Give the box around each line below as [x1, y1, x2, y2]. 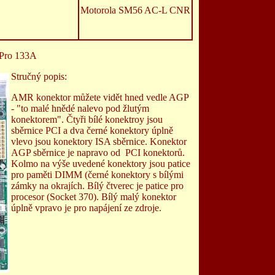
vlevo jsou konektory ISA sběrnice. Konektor [11, 136, 187, 147]
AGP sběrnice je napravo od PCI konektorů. [11, 147, 185, 158]
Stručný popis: [11, 71, 67, 82]
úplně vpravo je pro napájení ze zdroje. [11, 203, 161, 213]
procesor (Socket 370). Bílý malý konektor [11, 192, 176, 202]
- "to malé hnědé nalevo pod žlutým [11, 103, 149, 114]
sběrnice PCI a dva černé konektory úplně [11, 125, 173, 136]
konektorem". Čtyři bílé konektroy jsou [11, 114, 163, 125]
